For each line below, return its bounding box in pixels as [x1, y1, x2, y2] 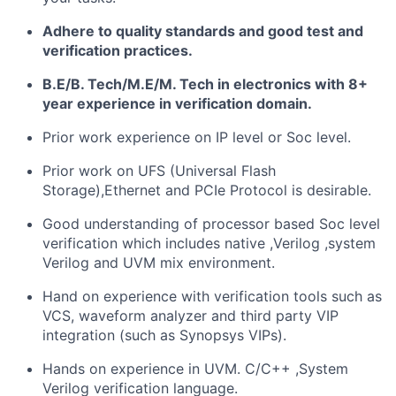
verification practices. [42, 41, 193, 59]
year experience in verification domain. [42, 94, 312, 112]
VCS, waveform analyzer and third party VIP [42, 306, 339, 324]
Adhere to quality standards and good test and [42, 21, 363, 40]
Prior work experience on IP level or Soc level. [42, 127, 351, 146]
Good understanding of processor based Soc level [42, 214, 380, 232]
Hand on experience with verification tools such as [42, 286, 382, 305]
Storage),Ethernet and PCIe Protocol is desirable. [42, 180, 371, 199]
